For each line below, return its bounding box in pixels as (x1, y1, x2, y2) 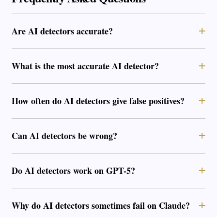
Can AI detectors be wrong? (12, 129, 117, 142)
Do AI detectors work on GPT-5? (12, 164, 135, 177)
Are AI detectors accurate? (12, 24, 113, 37)
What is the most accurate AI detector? (12, 59, 159, 72)
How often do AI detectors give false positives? (12, 94, 185, 107)
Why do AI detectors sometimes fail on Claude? (12, 199, 190, 212)
